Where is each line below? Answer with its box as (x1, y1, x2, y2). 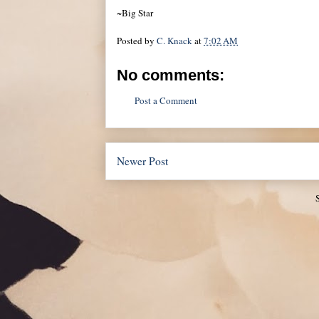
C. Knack (157, 33, 192, 47)
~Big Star (117, 6, 153, 19)
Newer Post (117, 154, 168, 168)
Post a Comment (135, 93, 197, 107)
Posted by (117, 33, 157, 47)
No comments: (117, 66, 224, 84)
